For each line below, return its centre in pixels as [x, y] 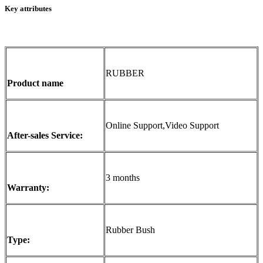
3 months [123, 178]
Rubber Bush [130, 230]
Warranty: [28, 188]
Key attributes [28, 9]
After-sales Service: [45, 136]
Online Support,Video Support [162, 126]
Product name [35, 83]
